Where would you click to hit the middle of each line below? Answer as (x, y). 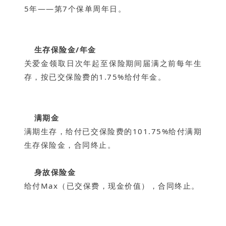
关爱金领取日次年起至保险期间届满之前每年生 (113, 63)
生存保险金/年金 (65, 50)
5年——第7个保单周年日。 (75, 9)
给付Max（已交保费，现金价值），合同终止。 (112, 186)
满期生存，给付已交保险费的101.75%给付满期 (113, 131)
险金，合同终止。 (82, 145)
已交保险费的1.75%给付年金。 (108, 77)
